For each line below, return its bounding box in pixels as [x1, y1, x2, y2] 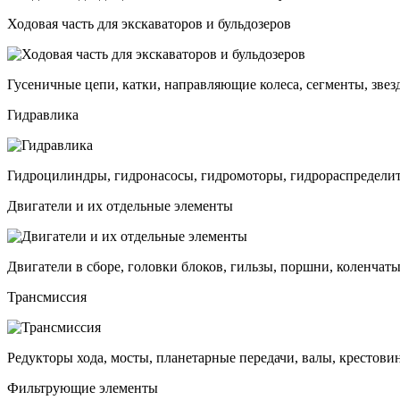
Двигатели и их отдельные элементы [7, 197, 233, 213]
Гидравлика [7, 106, 79, 122]
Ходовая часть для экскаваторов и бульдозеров [7, 15, 291, 31]
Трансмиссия [7, 288, 87, 304]
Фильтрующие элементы [7, 379, 158, 396]
